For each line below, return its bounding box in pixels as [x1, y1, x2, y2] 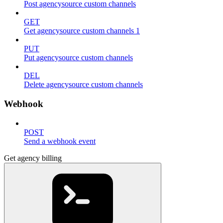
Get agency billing [4, 153, 62, 162]
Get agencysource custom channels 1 [24, 26, 140, 35]
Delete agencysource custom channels [24, 80, 143, 89]
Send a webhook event [24, 136, 96, 145]
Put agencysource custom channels [24, 53, 133, 62]
